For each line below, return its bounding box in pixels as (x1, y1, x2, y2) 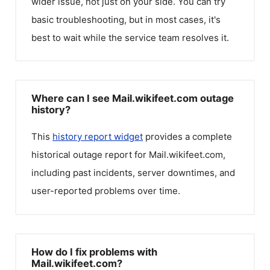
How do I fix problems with (31, 245, 157, 258)
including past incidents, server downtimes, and (31, 167, 235, 178)
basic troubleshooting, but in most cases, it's (31, 13, 221, 25)
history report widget (52, 131, 143, 142)
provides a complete (143, 131, 232, 142)
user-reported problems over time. (31, 185, 180, 196)
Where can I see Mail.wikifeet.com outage (31, 92, 234, 104)
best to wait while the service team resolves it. (31, 31, 229, 43)
